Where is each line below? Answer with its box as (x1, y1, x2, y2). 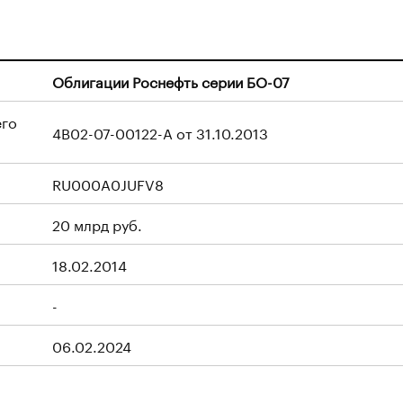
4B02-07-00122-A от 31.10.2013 (52, 121, 268, 143)
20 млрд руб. (52, 212, 142, 235)
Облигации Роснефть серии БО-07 (52, 69, 290, 92)
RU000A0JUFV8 (52, 172, 164, 194)
